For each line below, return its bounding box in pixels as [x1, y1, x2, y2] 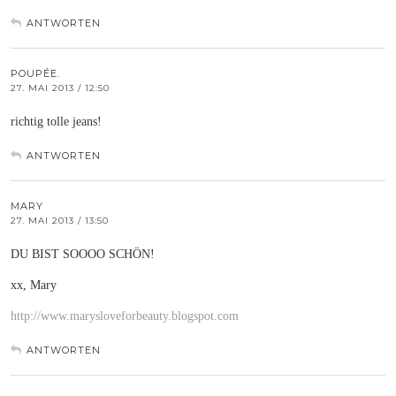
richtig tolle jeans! [11, 114, 102, 128]
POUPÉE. [11, 66, 60, 80]
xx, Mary [11, 278, 57, 292]
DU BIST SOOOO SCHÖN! [11, 247, 155, 261]
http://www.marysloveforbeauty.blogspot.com [11, 308, 239, 323]
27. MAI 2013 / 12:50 [11, 81, 110, 94]
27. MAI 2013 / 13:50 [11, 214, 109, 226]
